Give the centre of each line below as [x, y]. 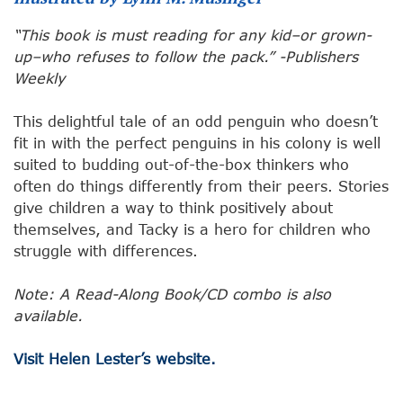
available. [48, 316]
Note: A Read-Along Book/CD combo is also [172, 294]
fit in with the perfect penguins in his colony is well [197, 143]
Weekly [39, 78]
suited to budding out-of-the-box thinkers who [181, 165]
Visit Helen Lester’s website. [115, 359]
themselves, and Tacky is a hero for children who [192, 229]
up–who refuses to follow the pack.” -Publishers [186, 57]
